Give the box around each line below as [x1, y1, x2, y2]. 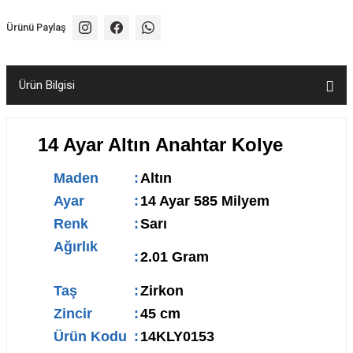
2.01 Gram [140, 249, 209, 265]
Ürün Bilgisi [19, 78, 75, 92]
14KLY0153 [140, 329, 214, 344]
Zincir [54, 306, 96, 321]
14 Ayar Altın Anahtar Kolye [38, 134, 283, 155]
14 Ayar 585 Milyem [140, 193, 269, 209]
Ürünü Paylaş [6, 21, 66, 33]
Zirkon [140, 283, 184, 299]
